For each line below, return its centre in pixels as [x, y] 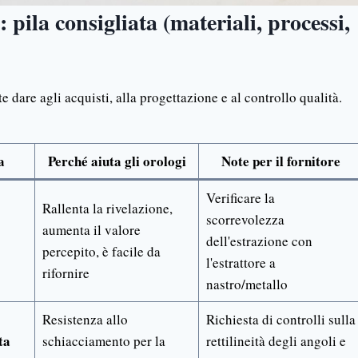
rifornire [66, 272]
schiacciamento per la [103, 340]
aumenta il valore [91, 229]
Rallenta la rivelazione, [107, 208]
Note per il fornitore [280, 161]
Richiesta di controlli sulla [280, 319]
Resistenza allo [85, 319]
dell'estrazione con [259, 241]
